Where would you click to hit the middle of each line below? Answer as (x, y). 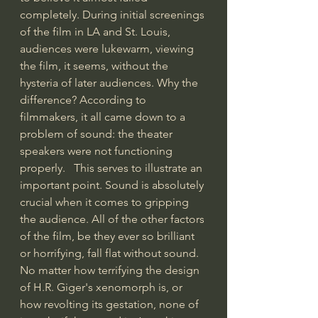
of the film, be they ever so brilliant (109, 236)
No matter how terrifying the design (111, 270)
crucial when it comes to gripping (106, 202)
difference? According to (84, 99)
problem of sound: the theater (98, 133)
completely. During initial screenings (114, 14)
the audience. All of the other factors (114, 219)
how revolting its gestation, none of (111, 304)
